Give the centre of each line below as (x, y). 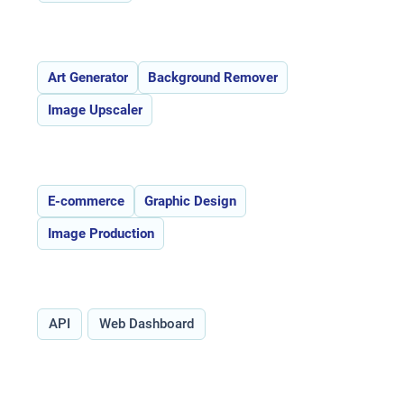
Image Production (101, 233)
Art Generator (87, 77)
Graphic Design (191, 201)
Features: (79, 32)
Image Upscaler (95, 110)
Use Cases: (86, 155)
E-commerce (86, 201)
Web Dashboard (147, 323)
